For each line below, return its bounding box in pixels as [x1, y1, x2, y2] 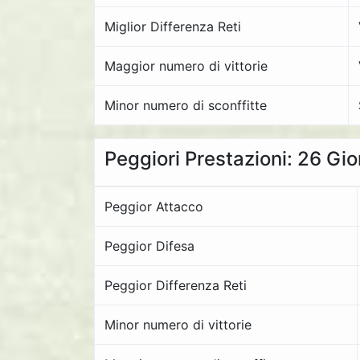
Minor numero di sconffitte [104, 97, 267, 113]
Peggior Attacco [104, 198, 203, 215]
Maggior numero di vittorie [104, 58, 268, 74]
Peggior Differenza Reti [104, 277, 247, 293]
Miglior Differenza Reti [104, 18, 241, 35]
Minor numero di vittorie [104, 317, 252, 333]
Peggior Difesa [104, 238, 194, 254]
